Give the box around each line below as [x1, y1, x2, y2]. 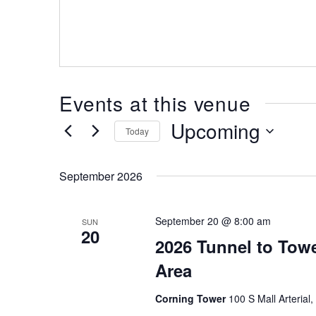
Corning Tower [154, 291, 229, 305]
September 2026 [59, 168, 142, 184]
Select [170, 145, 202, 159]
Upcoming [171, 116, 260, 145]
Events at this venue [59, 89, 251, 117]
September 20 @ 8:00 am [154, 214, 271, 228]
